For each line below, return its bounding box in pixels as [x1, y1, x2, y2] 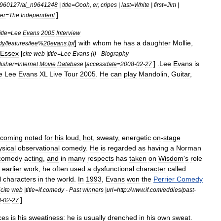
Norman [176, 144, 201, 152]
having [147, 144, 168, 152]
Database [57, 61, 83, 67]
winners [82, 186, 104, 193]
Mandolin [139, 70, 167, 78]
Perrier [153, 175, 175, 183]
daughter [143, 39, 171, 47]
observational [18, 144, 60, 152]
